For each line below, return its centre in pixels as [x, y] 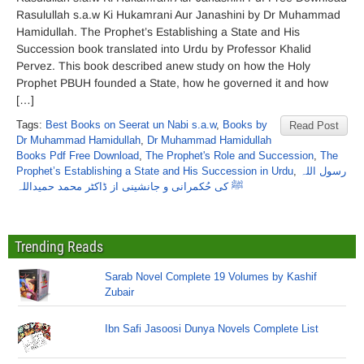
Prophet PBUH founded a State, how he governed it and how [172, 83]
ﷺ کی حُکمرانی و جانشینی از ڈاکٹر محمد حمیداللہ [130, 186]
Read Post [314, 126]
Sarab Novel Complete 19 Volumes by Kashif [211, 277]
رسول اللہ [323, 171]
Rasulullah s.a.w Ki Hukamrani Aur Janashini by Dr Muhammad [178, 15]
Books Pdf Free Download [78, 156]
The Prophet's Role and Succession [230, 156]
